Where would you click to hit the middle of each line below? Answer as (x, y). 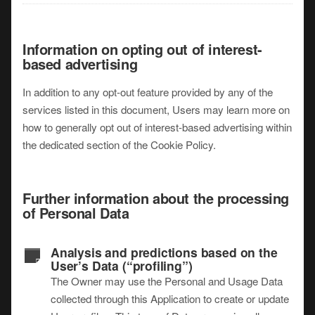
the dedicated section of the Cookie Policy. (119, 144)
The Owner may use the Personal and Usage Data (167, 281)
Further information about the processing (156, 198)
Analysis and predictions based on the (164, 252)
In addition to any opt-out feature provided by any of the (148, 92)
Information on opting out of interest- (142, 49)
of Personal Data (76, 213)
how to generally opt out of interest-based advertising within (157, 127)
